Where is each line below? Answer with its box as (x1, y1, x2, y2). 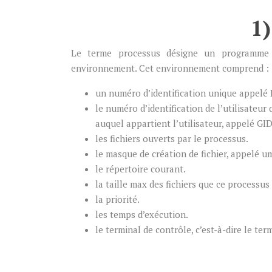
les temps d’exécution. (95, 208, 188, 220)
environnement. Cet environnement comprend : (71, 62, 269, 74)
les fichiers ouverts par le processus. (95, 132, 248, 144)
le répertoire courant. (95, 163, 186, 175)
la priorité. (95, 193, 140, 205)
